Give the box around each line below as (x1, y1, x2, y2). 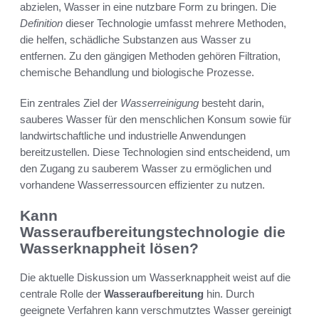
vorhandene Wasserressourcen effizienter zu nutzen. (20, 179, 265, 192)
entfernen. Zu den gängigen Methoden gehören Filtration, (20, 50, 281, 63)
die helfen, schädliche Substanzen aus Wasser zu (20, 33, 251, 46)
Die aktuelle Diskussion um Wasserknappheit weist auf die (20, 271, 291, 283)
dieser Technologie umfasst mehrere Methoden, (63, 17, 286, 30)
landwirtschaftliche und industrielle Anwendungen (20, 130, 246, 142)
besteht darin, (199, 97, 264, 110)
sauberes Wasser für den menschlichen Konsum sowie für (20, 113, 291, 126)
